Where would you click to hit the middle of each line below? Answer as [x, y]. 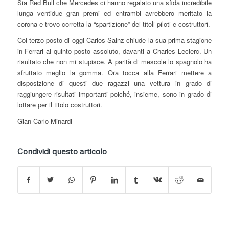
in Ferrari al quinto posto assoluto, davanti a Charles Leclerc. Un [114, 51]
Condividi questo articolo [62, 152]
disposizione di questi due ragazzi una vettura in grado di [114, 83]
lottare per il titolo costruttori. [60, 105]
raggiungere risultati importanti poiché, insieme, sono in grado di [114, 94]
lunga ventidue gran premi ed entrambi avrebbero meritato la [114, 13]
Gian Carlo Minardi [44, 121]
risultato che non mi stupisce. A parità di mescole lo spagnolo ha [114, 62]
